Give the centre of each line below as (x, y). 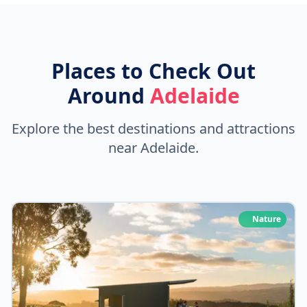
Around (109, 96)
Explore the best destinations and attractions (153, 129)
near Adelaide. (153, 148)
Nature (267, 219)
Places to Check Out (153, 71)
